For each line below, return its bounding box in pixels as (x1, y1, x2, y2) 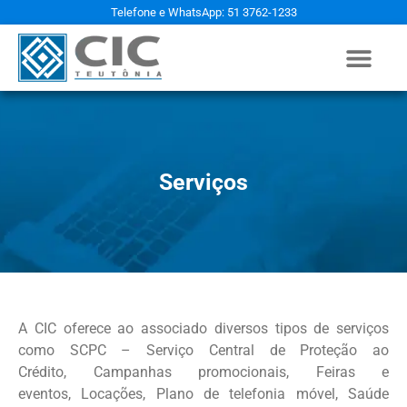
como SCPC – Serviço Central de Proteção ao (18, 342, 389, 360)
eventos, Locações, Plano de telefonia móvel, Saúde (18, 385, 389, 403)
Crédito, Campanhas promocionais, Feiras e (18, 363, 389, 382)
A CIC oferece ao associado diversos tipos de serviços (18, 320, 389, 338)
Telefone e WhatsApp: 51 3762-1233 (110, 5, 297, 19)
